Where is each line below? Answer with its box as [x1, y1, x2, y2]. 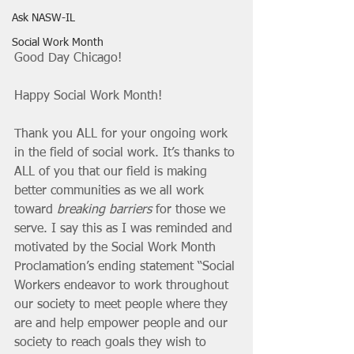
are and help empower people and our [14, 317, 232, 330]
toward [14, 203, 57, 217]
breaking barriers [57, 203, 152, 217]
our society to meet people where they [14, 298, 232, 311]
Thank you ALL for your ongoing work [14, 127, 232, 141]
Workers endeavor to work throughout [14, 279, 232, 292]
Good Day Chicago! [14, 51, 122, 65]
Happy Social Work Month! [14, 89, 162, 103]
